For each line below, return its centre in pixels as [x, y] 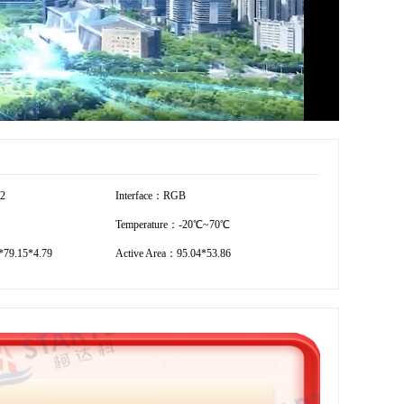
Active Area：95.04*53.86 [173, 253]
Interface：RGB [151, 195]
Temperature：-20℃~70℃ [173, 224]
